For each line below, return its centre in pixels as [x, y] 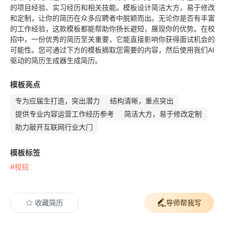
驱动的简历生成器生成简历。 [56, 60]
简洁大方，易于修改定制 [163, 114]
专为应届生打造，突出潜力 [58, 100]
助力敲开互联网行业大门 [54, 127]
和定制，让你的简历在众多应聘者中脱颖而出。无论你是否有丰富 [112, 18]
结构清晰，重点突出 [142, 100]
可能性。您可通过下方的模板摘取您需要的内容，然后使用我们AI [112, 49]
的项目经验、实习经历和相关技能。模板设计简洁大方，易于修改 [112, 7]
